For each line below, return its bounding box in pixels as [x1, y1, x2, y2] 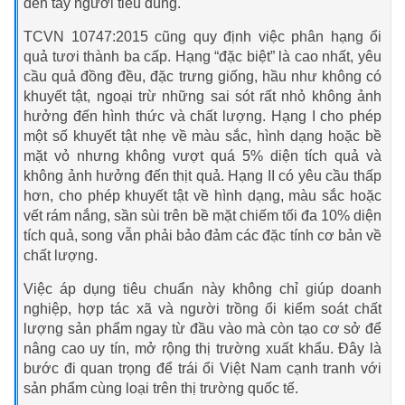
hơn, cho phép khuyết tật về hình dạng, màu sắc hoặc [24, 187, 381, 203]
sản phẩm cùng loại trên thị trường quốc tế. [24, 380, 298, 396]
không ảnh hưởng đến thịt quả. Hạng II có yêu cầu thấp [24, 167, 381, 184]
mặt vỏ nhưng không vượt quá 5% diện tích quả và [24, 147, 381, 164]
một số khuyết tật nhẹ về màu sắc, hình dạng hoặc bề [24, 127, 381, 144]
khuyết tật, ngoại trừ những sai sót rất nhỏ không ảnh [24, 88, 381, 104]
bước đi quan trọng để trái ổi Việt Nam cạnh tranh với [24, 360, 381, 376]
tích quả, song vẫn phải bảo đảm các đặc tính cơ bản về [24, 227, 381, 243]
